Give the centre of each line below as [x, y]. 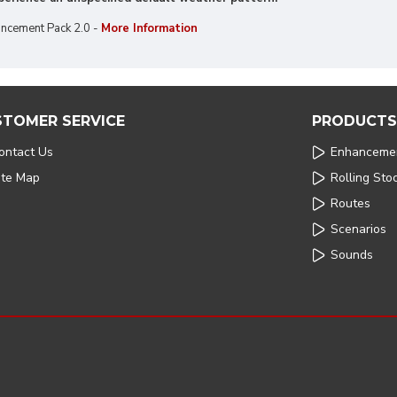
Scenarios [358, 229]
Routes [350, 203]
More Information [149, 28]
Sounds [352, 255]
